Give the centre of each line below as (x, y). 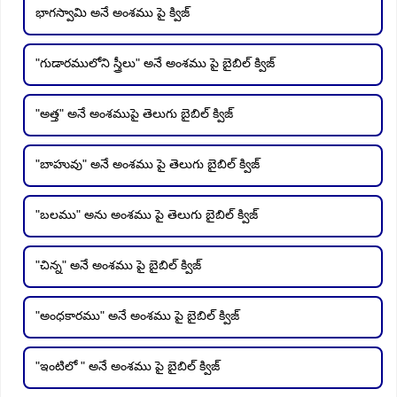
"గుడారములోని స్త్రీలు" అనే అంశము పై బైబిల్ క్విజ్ (155, 63)
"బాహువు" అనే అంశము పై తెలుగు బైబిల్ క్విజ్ (148, 164)
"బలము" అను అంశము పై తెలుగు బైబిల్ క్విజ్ (147, 215)
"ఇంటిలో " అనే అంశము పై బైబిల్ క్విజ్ (128, 366)
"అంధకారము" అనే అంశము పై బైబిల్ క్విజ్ (137, 316)
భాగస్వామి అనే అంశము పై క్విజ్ (113, 13)
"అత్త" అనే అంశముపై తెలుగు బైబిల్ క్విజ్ (134, 114)
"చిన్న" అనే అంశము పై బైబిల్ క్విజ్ (118, 265)
